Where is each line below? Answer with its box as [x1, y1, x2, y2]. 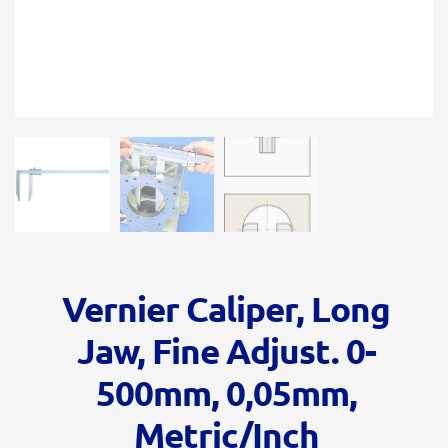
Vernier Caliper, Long [62, 286, 391, 330]
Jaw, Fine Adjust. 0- [76, 328, 376, 372]
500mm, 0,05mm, [95, 370, 357, 414]
